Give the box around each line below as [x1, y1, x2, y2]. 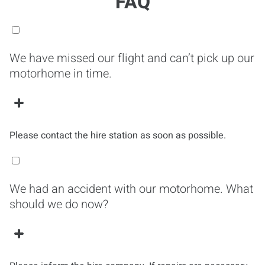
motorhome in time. [9, 64, 112, 82]
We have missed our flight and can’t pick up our [9, 49, 254, 67]
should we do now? [9, 195, 108, 213]
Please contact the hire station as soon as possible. [9, 128, 226, 143]
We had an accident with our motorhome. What [9, 180, 253, 198]
